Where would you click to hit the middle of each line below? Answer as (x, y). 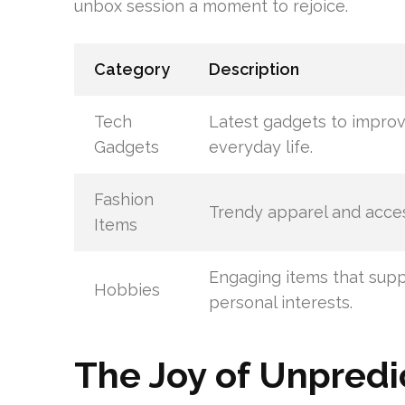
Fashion (123, 199)
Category (132, 69)
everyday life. (260, 147)
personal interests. (280, 302)
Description (254, 69)
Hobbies (127, 290)
